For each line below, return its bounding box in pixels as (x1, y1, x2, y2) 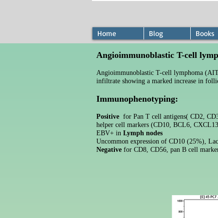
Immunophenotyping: (96, 94, 178, 104)
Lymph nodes (123, 129, 163, 137)
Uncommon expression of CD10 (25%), (96, 138, 206, 145)
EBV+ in (96, 129, 123, 137)
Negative (96, 146, 122, 153)
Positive (96, 113, 119, 120)
